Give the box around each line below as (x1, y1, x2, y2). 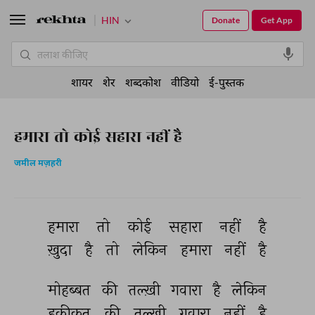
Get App (261, 15, 292, 25)
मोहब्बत (48, 280, 94, 300)
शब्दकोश (125, 75, 161, 89)
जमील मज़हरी (14, 158, 62, 169)
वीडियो (171, 75, 199, 89)
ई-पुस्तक (209, 75, 244, 89)
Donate (212, 15, 240, 25)
